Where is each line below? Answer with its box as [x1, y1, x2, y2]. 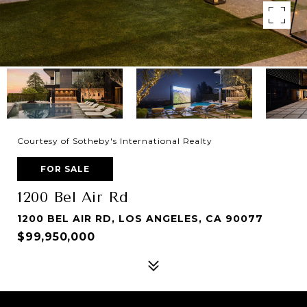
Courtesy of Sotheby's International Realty [17, 136, 212, 146]
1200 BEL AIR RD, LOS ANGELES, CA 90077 [17, 212, 263, 225]
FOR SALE [40, 164, 90, 174]
